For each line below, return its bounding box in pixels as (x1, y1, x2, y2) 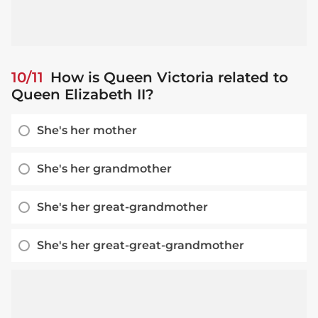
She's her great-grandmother (37, 200, 208, 214)
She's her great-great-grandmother (37, 238, 244, 253)
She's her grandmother (37, 162, 172, 176)
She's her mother (37, 124, 137, 138)
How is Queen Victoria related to (46, 69, 288, 87)
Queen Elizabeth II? (11, 86, 154, 104)
